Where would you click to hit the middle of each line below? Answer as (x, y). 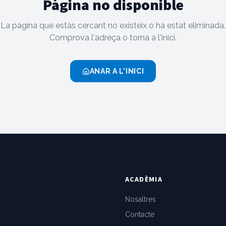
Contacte (140, 214)
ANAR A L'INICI (117, 71)
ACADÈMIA (144, 179)
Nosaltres (140, 199)
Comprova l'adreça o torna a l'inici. (113, 38)
